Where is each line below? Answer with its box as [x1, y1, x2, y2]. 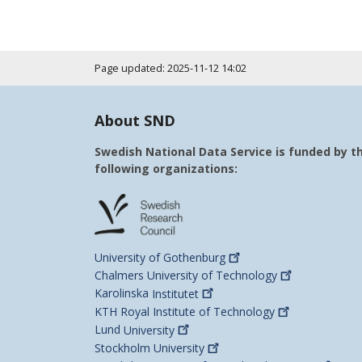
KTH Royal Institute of [95, 304, 213, 320]
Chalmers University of [95, 267, 216, 284]
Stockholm [95, 339, 154, 356]
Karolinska [95, 285, 152, 301]
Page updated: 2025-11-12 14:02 [95, 61, 246, 75]
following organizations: [95, 160, 238, 176]
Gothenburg [163, 250, 225, 265]
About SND [95, 110, 175, 130]
